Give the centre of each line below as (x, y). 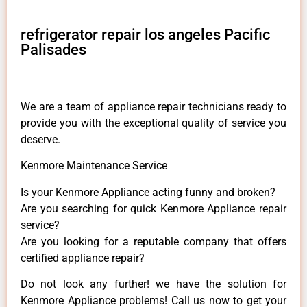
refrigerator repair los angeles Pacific (145, 34)
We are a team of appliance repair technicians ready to (153, 106)
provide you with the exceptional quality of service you (153, 123)
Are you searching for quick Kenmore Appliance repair (153, 208)
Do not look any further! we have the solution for (153, 284)
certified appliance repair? (83, 258)
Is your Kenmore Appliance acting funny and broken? (148, 192)
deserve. (40, 139)
